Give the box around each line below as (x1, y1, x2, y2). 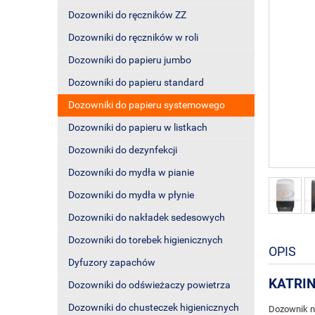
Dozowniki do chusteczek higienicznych (68, 302, 239, 313)
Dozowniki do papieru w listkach (68, 122, 207, 133)
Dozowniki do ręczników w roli (68, 32, 198, 43)
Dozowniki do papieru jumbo (68, 54, 191, 65)
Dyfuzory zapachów (68, 257, 155, 268)
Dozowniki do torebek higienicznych (68, 234, 223, 245)
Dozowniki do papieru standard (68, 77, 204, 88)
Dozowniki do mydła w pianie (68, 167, 194, 178)
